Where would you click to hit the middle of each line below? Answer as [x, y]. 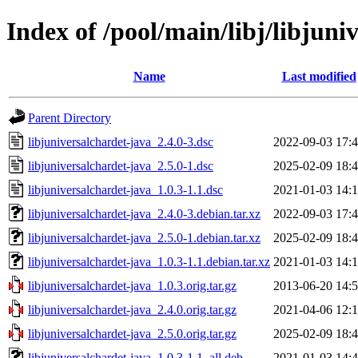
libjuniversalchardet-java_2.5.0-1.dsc [121, 165]
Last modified [319, 76]
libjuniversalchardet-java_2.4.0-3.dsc [121, 141]
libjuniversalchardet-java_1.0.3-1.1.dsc [125, 189]
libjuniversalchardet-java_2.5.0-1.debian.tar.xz [144, 237]
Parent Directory [70, 117]
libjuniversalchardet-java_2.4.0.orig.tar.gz [132, 309]
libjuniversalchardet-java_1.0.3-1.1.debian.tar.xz [149, 261]
